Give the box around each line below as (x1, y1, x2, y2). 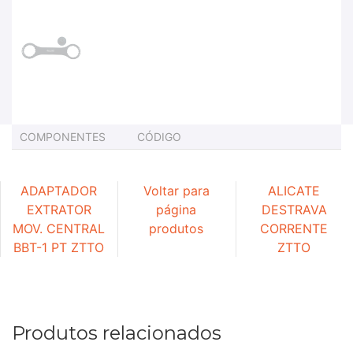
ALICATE (268, 182, 321, 199)
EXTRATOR (26, 201, 91, 217)
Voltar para (143, 182, 210, 199)
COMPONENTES (20, 129, 106, 143)
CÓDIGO (137, 129, 181, 143)
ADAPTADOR (20, 182, 98, 199)
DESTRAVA (261, 201, 327, 217)
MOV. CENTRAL (13, 220, 106, 236)
